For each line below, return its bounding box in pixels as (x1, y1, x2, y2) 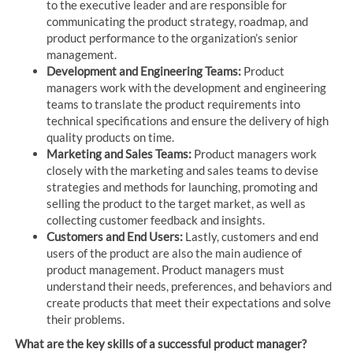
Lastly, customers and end (183, 229, 319, 244)
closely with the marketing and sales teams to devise (46, 163, 319, 178)
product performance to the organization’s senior (46, 31, 299, 46)
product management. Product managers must (46, 262, 285, 277)
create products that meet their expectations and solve (46, 295, 332, 310)
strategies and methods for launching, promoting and (46, 180, 318, 195)
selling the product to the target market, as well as (46, 196, 307, 211)
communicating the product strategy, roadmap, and (46, 14, 309, 29)
